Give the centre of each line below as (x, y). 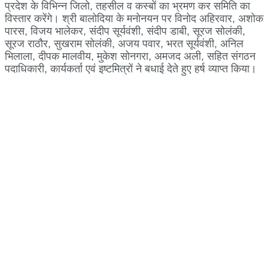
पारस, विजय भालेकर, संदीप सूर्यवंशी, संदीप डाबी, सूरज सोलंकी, (125, 31)
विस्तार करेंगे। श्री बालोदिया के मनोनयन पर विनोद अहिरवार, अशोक (134, 18)
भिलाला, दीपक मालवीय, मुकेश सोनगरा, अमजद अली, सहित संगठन (130, 56)
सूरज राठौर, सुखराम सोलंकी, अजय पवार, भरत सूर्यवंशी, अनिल (124, 43)
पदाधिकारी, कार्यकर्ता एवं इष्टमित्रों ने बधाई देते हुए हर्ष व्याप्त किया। (131, 68)
